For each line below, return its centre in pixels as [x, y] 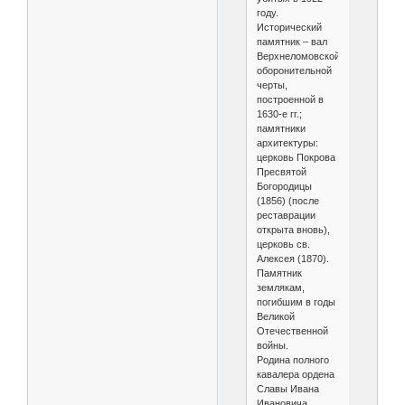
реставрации [286, 216]
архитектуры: [287, 143]
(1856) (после [287, 201]
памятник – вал [292, 42]
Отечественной [292, 331]
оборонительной [294, 71]
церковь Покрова [296, 158]
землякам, [280, 288]
